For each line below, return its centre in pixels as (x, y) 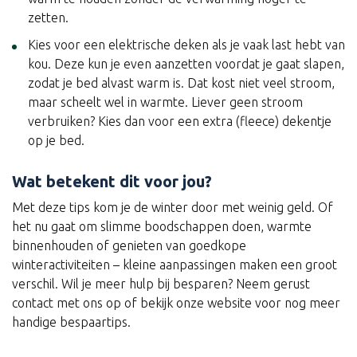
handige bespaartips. (71, 322)
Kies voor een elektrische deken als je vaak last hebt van (186, 44)
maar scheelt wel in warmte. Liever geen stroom (165, 102)
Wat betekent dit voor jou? (112, 181)
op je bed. (56, 140)
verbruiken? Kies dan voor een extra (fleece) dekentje (180, 121)
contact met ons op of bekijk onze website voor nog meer (176, 302)
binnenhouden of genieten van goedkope (129, 245)
